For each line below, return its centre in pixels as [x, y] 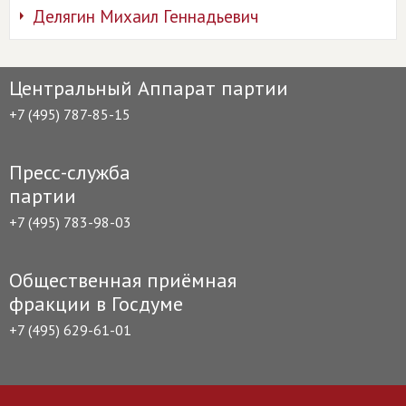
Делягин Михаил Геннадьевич [145, 17]
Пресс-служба [70, 173]
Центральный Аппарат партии [149, 88]
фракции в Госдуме [96, 304]
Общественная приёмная [123, 280]
